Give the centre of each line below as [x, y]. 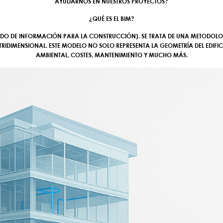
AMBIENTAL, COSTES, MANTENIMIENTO [89, 55]
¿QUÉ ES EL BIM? [111, 18]
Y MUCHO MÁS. [165, 55]
